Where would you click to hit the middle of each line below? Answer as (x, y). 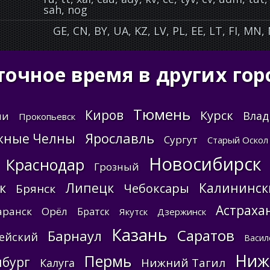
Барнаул (74, 236)
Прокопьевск (47, 116)
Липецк (89, 188)
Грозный (116, 167)
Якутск (133, 212)
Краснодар (45, 165)
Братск (93, 212)
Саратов (206, 235)
